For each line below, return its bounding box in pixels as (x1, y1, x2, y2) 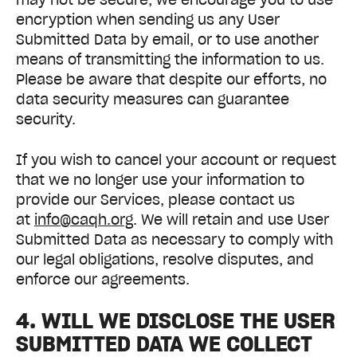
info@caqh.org (34, 210, 133, 229)
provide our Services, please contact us (16, 190, 295, 209)
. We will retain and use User (133, 210, 329, 229)
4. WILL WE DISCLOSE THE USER (16, 306, 335, 334)
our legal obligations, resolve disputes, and (16, 249, 314, 269)
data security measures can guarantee (16, 90, 289, 109)
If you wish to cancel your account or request (16, 150, 336, 169)
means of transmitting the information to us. (16, 50, 324, 69)
